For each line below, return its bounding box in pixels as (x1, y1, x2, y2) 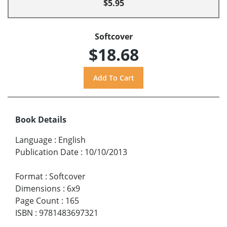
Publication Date (15, 146, 79, 158)
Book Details (15, 113, 66, 125)
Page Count (15, 195, 59, 206)
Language (15, 134, 52, 145)
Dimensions (15, 182, 61, 194)
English (58, 134, 86, 145)
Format (15, 170, 43, 182)
